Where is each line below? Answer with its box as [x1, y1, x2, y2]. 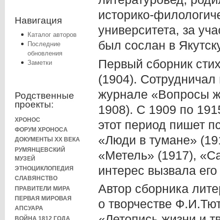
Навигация [15, 15, 62, 26]
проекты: [15, 99, 54, 110]
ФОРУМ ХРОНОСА [15, 126, 68, 133]
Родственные [15, 90, 74, 101]
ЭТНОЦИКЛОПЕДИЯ [15, 165, 74, 171]
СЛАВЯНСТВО [15, 175, 57, 182]
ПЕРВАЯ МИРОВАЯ [15, 194, 72, 201]
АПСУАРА [15, 205, 43, 212]
